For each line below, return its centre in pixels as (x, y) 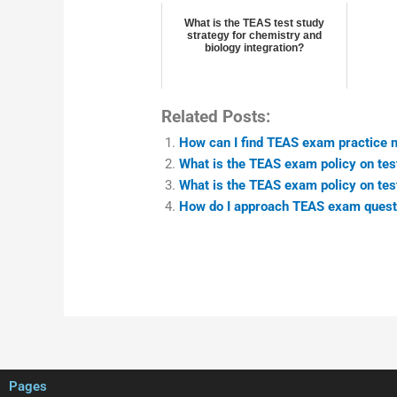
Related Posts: (216, 117)
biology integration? (254, 47)
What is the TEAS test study (254, 23)
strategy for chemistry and (254, 35)
